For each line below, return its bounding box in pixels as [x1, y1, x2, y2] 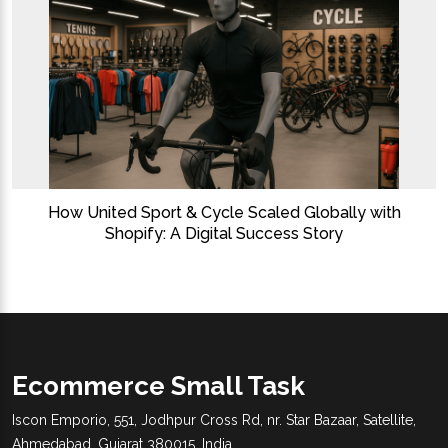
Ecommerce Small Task [12, 370, 305, 401]
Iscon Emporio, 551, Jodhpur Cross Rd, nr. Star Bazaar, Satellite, [12, 412, 416, 429]
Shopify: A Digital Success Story [105, 223, 343, 243]
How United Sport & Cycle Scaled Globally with [47, 202, 401, 222]
